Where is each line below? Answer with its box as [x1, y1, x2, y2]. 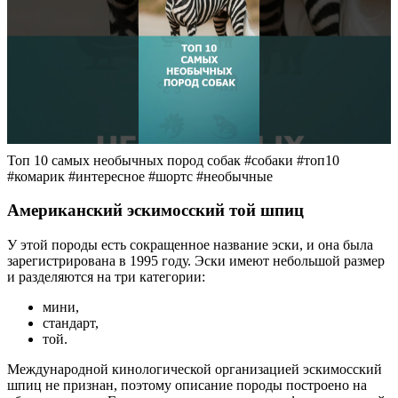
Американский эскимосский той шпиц [7, 201, 304, 220]
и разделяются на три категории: [7, 269, 205, 285]
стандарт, [43, 315, 99, 331]
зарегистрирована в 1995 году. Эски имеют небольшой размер [7, 253, 385, 269]
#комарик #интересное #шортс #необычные [7, 168, 273, 184]
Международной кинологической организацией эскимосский [7, 362, 382, 378]
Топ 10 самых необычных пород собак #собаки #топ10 [7, 152, 339, 168]
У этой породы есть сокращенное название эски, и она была [7, 237, 373, 253]
